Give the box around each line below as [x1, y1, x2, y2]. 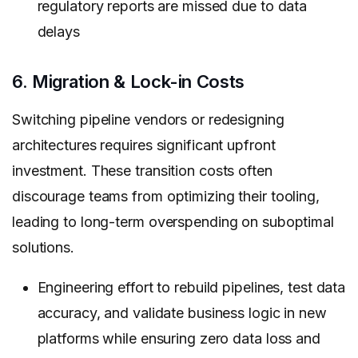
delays [37, 23, 80, 41]
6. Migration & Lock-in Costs [12, 71, 245, 93]
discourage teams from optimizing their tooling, [12, 188, 320, 205]
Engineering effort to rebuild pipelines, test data [37, 279, 346, 296]
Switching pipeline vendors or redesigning [12, 111, 284, 129]
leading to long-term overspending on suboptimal [12, 213, 334, 231]
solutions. [12, 239, 74, 257]
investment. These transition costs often [12, 162, 272, 180]
